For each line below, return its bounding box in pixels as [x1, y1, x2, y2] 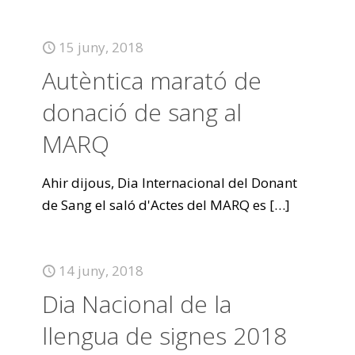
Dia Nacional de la [42, 288, 231, 320]
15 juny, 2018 [59, 38, 143, 56]
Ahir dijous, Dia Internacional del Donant [42, 174, 297, 192]
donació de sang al [42, 96, 242, 128]
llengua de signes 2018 [42, 319, 287, 352]
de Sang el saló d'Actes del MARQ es [42, 196, 266, 214]
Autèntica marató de [42, 64, 261, 97]
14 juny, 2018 [59, 261, 143, 280]
